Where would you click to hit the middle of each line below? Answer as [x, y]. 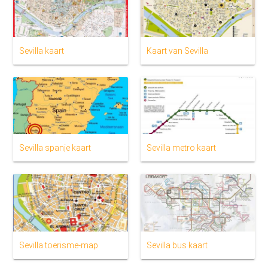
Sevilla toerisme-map [59, 245]
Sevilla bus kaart [177, 245]
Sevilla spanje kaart [55, 148]
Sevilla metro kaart [181, 148]
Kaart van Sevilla [177, 51]
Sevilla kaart [42, 51]
